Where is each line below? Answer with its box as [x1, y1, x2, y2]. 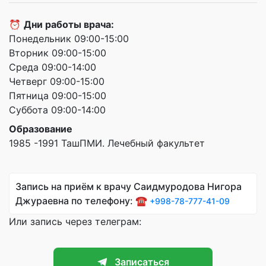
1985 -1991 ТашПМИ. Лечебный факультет [9, 137, 205, 149]
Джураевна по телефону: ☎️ [15, 194, 150, 207]
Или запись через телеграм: [9, 215, 141, 227]
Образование [9, 122, 72, 135]
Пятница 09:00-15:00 [9, 89, 106, 102]
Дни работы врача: [24, 18, 114, 30]
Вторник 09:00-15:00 [9, 46, 106, 59]
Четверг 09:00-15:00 [9, 75, 104, 87]
